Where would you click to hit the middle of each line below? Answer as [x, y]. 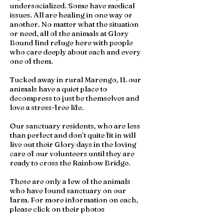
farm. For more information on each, [74, 200]
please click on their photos [57, 209]
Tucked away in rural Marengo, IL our [75, 80]
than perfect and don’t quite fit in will [73, 135]
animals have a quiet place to [58, 89]
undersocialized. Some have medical [72, 6]
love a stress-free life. [47, 107]
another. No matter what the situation [74, 24]
